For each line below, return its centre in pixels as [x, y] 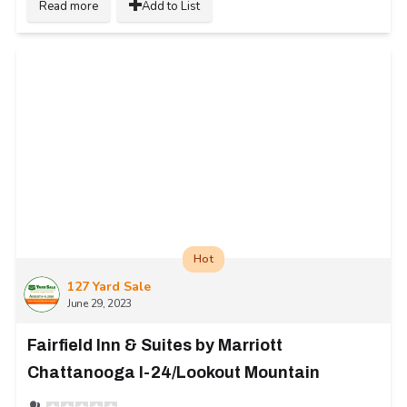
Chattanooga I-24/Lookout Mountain [174, 372]
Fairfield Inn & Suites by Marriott [155, 345]
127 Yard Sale [109, 286]
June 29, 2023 [100, 303]
